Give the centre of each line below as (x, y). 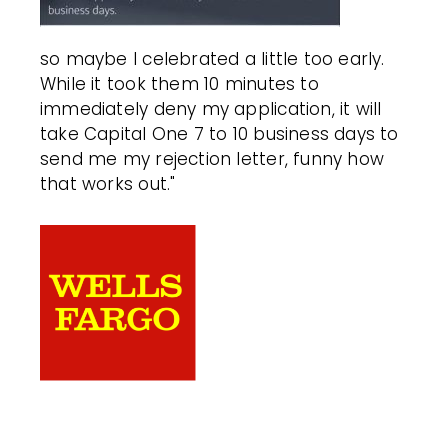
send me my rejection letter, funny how (212, 158)
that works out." (108, 183)
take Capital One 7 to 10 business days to (219, 133)
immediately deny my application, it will (211, 108)
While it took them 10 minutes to (179, 83)
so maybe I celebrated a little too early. (212, 58)
